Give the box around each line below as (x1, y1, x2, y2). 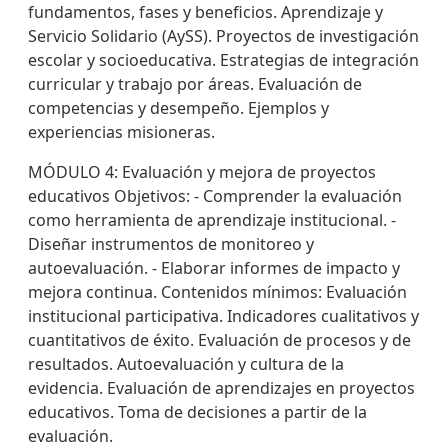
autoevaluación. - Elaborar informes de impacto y (28, 257, 400, 279)
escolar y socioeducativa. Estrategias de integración (28, 49, 419, 71)
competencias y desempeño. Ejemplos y (28, 97, 329, 119)
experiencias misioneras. (28, 121, 215, 143)
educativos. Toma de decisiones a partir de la (28, 401, 367, 423)
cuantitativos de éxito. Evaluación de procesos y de (28, 329, 411, 351)
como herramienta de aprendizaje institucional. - (28, 209, 396, 231)
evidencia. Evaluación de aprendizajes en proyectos (28, 377, 415, 399)
